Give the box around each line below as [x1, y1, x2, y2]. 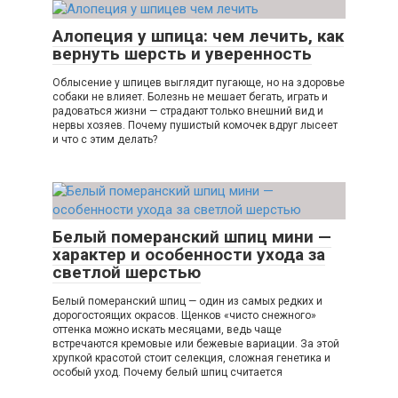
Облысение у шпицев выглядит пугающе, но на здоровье [52, 76, 345, 90]
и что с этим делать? [52, 133, 157, 147]
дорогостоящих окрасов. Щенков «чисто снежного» [52, 309, 316, 322]
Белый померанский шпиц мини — [52, 227, 331, 248]
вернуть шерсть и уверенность [52, 44, 312, 65]
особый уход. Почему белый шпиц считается [52, 366, 283, 379]
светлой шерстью [52, 262, 201, 283]
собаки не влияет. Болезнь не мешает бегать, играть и [52, 91, 328, 104]
